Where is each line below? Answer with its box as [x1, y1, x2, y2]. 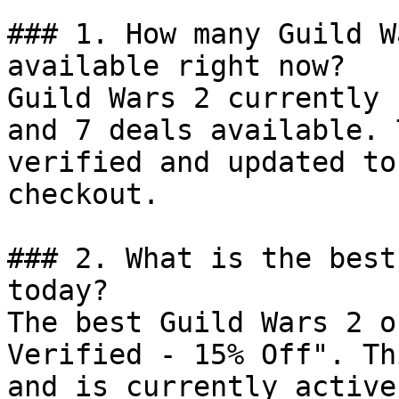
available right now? [7, 50, 346, 82]
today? [7, 274, 109, 306]
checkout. [7, 178, 159, 210]
